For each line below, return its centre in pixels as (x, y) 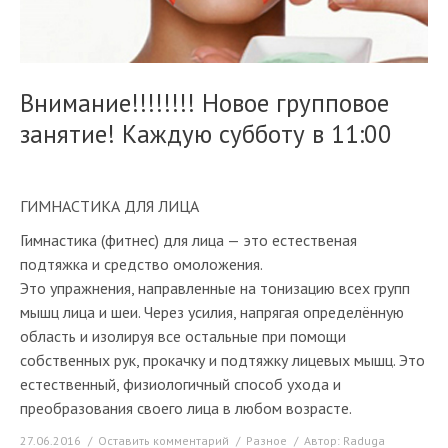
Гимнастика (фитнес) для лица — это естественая (188, 240)
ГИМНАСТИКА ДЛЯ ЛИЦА (109, 206)
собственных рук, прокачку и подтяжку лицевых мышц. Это (222, 360)
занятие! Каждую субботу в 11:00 (206, 134)
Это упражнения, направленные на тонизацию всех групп (215, 288)
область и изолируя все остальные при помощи (183, 336)
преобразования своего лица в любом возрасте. (186, 408)
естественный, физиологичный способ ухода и (180, 384)
